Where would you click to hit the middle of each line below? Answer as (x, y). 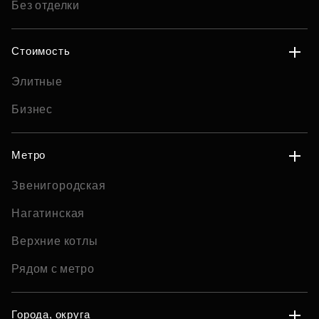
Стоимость (41, 51)
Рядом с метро (53, 269)
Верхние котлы (55, 241)
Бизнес (32, 109)
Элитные (37, 82)
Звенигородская (59, 185)
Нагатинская (48, 213)
